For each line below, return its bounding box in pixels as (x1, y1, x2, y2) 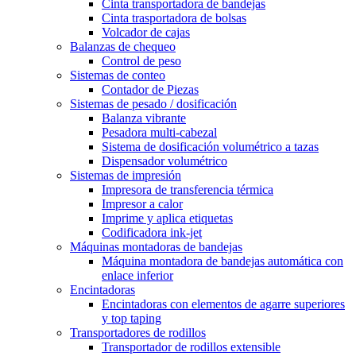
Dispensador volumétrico (102, 154, 227, 168)
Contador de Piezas (102, 83, 199, 96)
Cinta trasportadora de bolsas (102, 11, 246, 25)
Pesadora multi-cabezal (102, 126, 217, 139)
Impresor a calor (102, 197, 183, 211)
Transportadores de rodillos (70, 326, 206, 339)
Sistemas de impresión (70, 168, 181, 182)
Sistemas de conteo (70, 68, 165, 82)
